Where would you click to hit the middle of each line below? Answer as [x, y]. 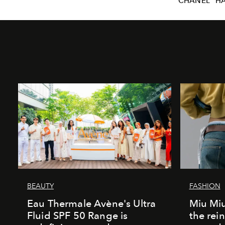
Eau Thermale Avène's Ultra [92, 204]
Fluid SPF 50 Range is [78, 216]
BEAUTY [40, 186]
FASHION [205, 186]
